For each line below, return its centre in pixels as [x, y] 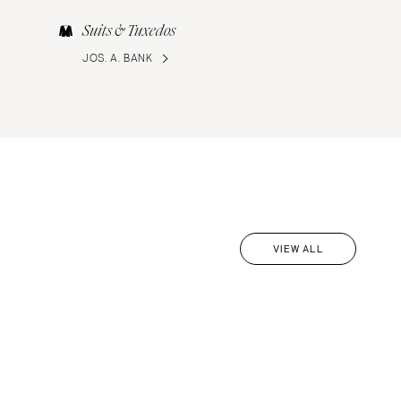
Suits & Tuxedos [129, 31]
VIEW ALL [298, 249]
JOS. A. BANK [118, 59]
